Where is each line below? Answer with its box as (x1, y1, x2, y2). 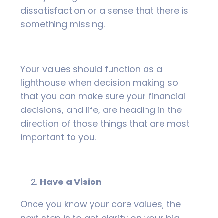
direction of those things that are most (20, 117, 190, 130)
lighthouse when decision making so (20, 76, 178, 89)
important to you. (20, 131, 96, 144)
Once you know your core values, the (20, 198, 181, 211)
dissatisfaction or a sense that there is (20, 4, 188, 17)
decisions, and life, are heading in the (20, 104, 182, 116)
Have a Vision (40, 176, 102, 188)
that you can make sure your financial (20, 90, 185, 103)
